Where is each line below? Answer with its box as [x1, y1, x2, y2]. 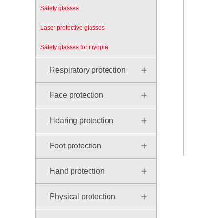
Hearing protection [50, 116, 113, 125]
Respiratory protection [50, 66, 126, 74]
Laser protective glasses [40, 24, 105, 32]
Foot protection [50, 142, 101, 150]
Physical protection [50, 192, 115, 201]
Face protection [50, 91, 103, 100]
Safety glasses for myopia [40, 44, 108, 51]
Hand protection [50, 167, 105, 176]
